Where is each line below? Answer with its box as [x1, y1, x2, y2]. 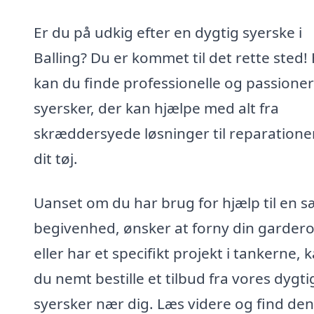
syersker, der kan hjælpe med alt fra [34, 97, 279, 118]
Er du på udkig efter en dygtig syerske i [34, 22, 302, 42]
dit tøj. [34, 148, 78, 168]
